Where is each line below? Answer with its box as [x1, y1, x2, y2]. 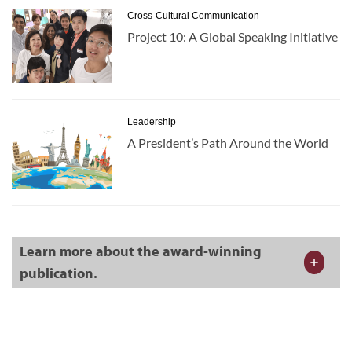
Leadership [127, 115, 176, 127]
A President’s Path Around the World [127, 134, 328, 150]
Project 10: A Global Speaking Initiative [127, 28, 338, 44]
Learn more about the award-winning [20, 241, 262, 260]
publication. [20, 263, 97, 282]
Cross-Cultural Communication [127, 9, 259, 21]
